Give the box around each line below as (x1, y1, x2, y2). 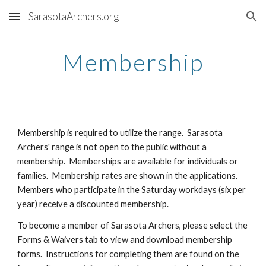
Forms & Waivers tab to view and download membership (17, 235, 233, 245)
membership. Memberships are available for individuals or (17, 156, 239, 166)
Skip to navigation (182, 17, 256, 27)
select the (210, 220, 248, 230)
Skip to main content (9, 17, 94, 27)
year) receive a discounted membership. (17, 199, 169, 209)
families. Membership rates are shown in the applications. (17, 170, 240, 180)
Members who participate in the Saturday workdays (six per (17, 185, 246, 195)
